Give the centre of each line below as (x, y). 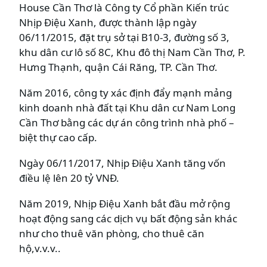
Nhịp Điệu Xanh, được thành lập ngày (108, 22)
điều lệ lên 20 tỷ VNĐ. (69, 178)
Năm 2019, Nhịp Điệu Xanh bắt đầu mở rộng (125, 203)
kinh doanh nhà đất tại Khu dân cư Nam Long (127, 107)
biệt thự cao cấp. (58, 137)
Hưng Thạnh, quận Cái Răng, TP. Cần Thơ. (118, 67)
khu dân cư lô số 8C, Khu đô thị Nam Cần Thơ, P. (132, 52)
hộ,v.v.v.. (40, 248)
